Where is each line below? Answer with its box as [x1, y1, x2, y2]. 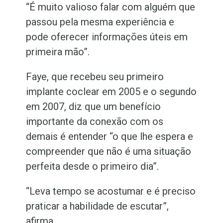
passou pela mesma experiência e [26, 16, 175, 28]
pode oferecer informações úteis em [26, 31, 188, 43]
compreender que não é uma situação [26, 145, 192, 158]
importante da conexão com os [26, 115, 164, 128]
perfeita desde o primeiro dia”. [26, 160, 159, 173]
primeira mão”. [26, 46, 90, 58]
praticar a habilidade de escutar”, [26, 200, 169, 213]
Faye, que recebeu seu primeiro [26, 71, 164, 83]
